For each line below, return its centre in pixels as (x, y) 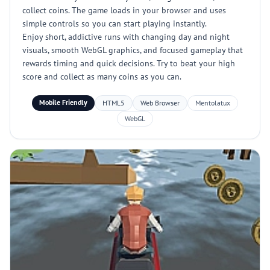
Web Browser (160, 103)
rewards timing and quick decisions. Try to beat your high (129, 63)
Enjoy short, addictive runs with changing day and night (126, 37)
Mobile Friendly (63, 102)
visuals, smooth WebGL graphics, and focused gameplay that (133, 50)
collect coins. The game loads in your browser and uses (124, 10)
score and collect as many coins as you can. (102, 77)
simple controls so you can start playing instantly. (115, 24)
